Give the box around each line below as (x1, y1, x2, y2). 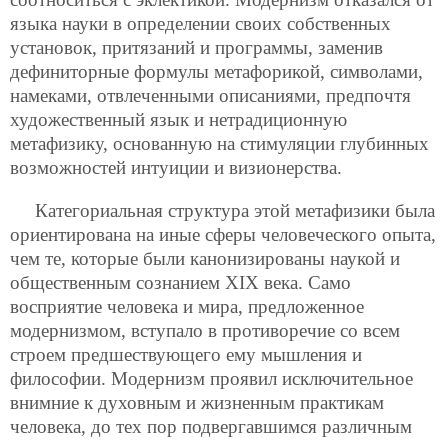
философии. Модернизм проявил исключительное (10, 368, 413, 390)
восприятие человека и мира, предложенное (10, 296, 364, 318)
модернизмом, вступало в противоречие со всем (10, 320, 400, 342)
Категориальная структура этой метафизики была (35, 200, 435, 222)
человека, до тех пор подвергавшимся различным (10, 416, 412, 438)
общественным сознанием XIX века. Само (10, 272, 351, 294)
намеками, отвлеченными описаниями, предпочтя (10, 85, 411, 107)
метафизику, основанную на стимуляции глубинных (10, 133, 429, 155)
